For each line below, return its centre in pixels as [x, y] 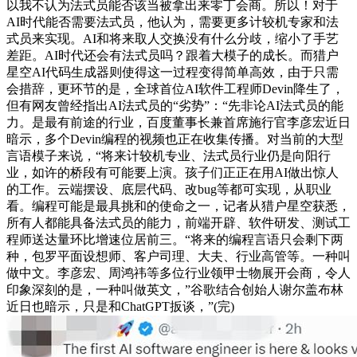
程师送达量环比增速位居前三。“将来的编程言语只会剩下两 [175, 239]
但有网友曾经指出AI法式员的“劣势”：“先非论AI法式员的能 [175, 105]
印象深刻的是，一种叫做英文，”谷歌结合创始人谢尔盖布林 [175, 289]
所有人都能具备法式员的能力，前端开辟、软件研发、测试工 [178, 222]
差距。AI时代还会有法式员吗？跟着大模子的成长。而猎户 [173, 55]
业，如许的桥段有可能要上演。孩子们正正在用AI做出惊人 [173, 172]
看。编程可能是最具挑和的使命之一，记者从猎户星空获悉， [178, 206]
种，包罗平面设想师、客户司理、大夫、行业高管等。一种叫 [178, 256]
